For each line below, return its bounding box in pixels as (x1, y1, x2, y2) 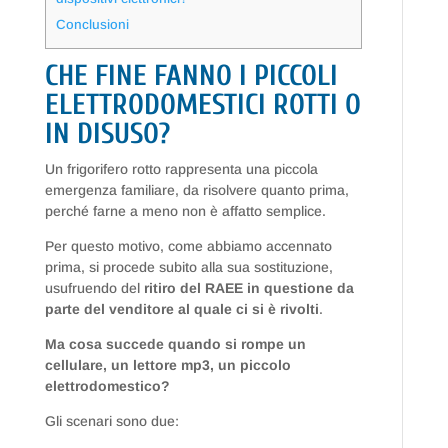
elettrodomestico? (44, 378, 174, 395)
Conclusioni (55, 17, 129, 33)
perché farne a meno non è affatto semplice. (44, 203, 326, 220)
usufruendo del (44, 280, 144, 297)
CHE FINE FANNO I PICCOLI (44, 59, 338, 94)
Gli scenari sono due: (44, 413, 179, 430)
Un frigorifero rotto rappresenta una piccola (44, 161, 318, 178)
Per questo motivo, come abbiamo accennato (44, 238, 332, 255)
